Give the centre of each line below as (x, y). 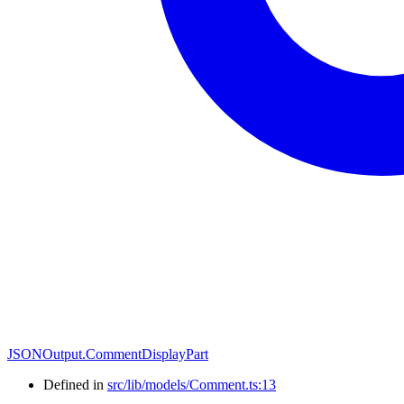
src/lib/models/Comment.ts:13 (192, 385)
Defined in (75, 385)
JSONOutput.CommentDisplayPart (108, 354)
